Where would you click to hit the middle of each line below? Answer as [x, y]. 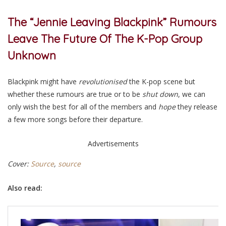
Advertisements [113, 144]
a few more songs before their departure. [77, 119]
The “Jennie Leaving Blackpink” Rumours [112, 22]
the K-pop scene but [161, 81]
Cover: [19, 164]
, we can [192, 94]
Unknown [33, 55]
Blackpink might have [43, 81]
